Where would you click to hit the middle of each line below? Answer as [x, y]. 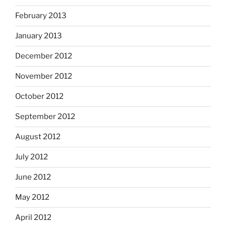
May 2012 [32, 197]
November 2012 [44, 76]
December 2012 [44, 56]
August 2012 [38, 137]
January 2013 [39, 36]
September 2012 [45, 117]
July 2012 [32, 157]
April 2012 [33, 218]
